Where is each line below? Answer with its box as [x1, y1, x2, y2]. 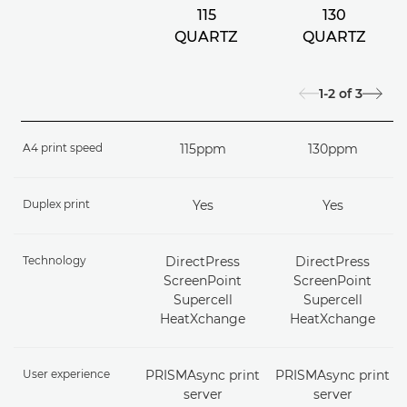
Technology [23, 253, 86, 268]
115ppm [179, 141, 226, 158]
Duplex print [23, 197, 90, 212]
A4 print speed [23, 141, 103, 155]
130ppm [307, 141, 358, 158]
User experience [23, 367, 110, 382]
